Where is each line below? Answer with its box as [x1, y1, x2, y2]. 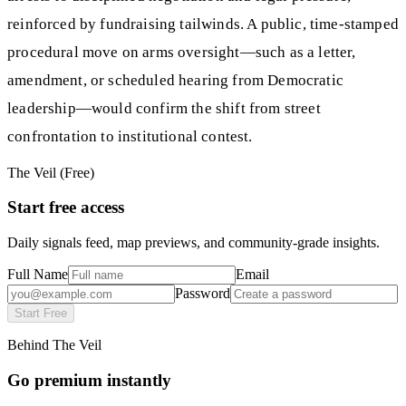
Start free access [7, 198, 124, 217]
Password [175, 285, 230, 302]
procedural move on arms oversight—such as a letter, [7, 43, 356, 61]
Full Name [7, 266, 68, 283]
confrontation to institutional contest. [7, 127, 253, 145]
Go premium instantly [7, 370, 171, 390]
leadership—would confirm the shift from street [7, 99, 321, 117]
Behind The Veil [7, 337, 101, 353]
